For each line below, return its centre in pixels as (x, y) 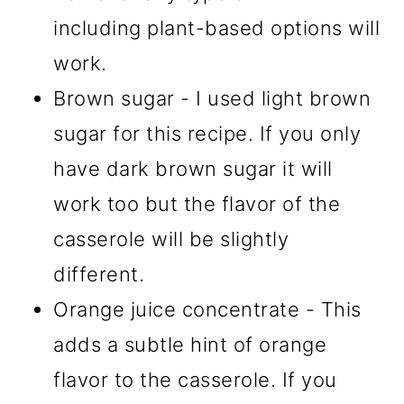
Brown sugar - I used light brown (212, 99)
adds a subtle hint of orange (190, 345)
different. (99, 275)
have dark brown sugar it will (193, 169)
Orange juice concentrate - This (207, 310)
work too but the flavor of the (197, 204)
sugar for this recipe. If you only (207, 134)
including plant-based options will (217, 28)
